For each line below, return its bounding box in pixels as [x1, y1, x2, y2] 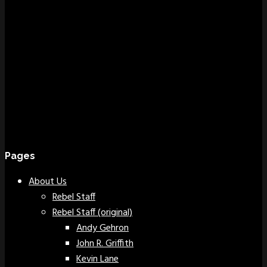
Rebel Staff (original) [52, 205, 132, 221]
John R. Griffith [76, 236, 133, 252]
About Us [29, 174, 67, 190]
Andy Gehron [76, 221, 129, 237]
